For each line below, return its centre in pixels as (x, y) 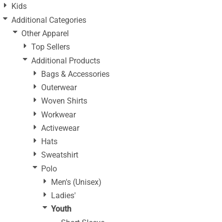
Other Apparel (45, 33)
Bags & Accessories (75, 74)
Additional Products (66, 60)
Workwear (58, 114)
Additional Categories (49, 20)
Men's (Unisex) (76, 182)
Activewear (60, 128)
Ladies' (63, 196)
